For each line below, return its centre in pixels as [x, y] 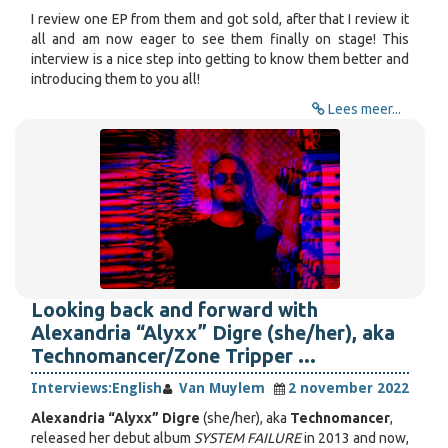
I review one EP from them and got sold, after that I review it [220, 19]
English [137, 388]
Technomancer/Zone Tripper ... [173, 356]
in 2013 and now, [355, 438]
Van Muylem [220, 388]
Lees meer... [364, 109]
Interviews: [71, 388]
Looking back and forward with [174, 310]
